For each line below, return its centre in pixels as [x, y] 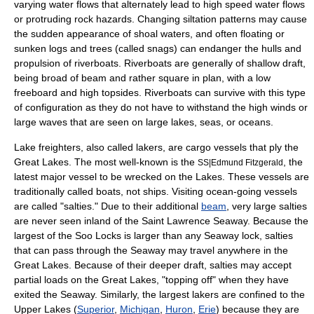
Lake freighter [45, 147]
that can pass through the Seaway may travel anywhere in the [151, 250]
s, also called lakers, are [131, 147]
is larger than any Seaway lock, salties [207, 235]
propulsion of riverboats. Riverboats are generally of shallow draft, [160, 63]
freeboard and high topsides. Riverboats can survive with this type [160, 93]
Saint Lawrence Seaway [194, 221]
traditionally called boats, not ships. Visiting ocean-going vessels [156, 191]
